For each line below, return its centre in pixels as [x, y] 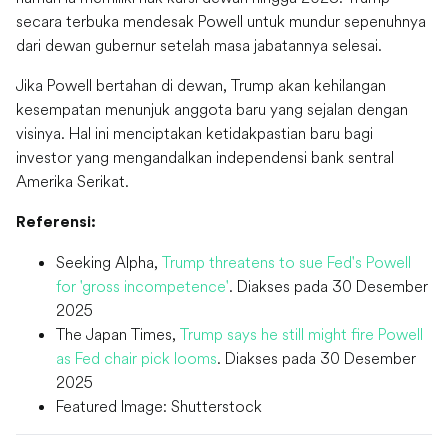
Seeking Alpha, [109, 262]
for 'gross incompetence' [142, 286]
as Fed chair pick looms [136, 358]
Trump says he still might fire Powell [301, 334]
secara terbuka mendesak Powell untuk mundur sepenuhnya [221, 21]
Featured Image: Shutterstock [159, 406]
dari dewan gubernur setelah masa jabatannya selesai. [199, 45]
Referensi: [56, 222]
